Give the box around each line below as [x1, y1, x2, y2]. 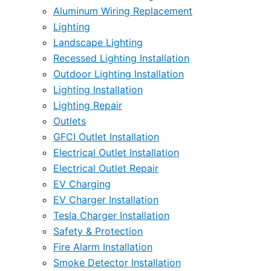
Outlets [53, 115, 86, 127]
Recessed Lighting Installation [53, 52, 189, 64]
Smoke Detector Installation [53, 256, 181, 269]
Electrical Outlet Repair [53, 162, 158, 174]
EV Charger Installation [53, 194, 158, 206]
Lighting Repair [53, 99, 122, 111]
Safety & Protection [53, 225, 143, 237]
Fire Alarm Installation [53, 241, 152, 253]
